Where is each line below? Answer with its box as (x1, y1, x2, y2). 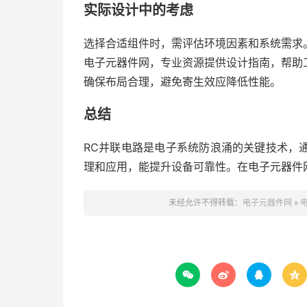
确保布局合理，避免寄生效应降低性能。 (84, 75, 281, 88)
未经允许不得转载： (168, 197, 243, 208)
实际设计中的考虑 (84, 2, 193, 19)
